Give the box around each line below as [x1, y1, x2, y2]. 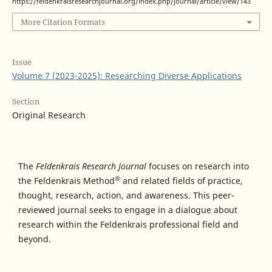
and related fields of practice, [120, 175, 243, 187]
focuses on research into [146, 160, 249, 172]
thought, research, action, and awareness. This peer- [18, 189, 234, 202]
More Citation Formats [20, 16, 105, 28]
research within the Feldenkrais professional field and [18, 219, 239, 231]
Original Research [12, 109, 86, 121]
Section [12, 96, 39, 107]
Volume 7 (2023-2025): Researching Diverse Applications [12, 70, 242, 82]
